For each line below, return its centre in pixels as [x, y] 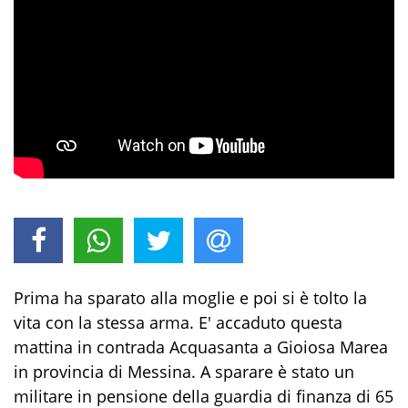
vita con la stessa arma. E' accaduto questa [178, 322]
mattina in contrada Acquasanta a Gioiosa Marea [201, 347]
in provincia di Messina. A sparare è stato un [184, 371]
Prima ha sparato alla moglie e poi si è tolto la [190, 297]
